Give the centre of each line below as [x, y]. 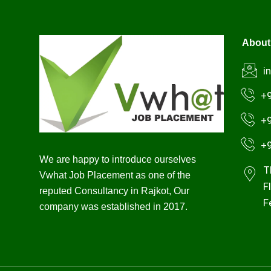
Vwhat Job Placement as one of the [115, 175]
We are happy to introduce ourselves [118, 160]
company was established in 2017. [113, 207]
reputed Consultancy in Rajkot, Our [114, 191]
